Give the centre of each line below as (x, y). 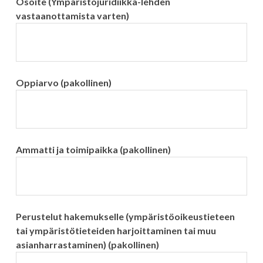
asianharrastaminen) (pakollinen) (87, 245)
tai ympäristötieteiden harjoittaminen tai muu (116, 231)
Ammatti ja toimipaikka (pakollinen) (93, 150)
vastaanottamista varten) (72, 16)
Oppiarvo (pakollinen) (63, 83)
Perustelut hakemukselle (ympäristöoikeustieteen (125, 217)
